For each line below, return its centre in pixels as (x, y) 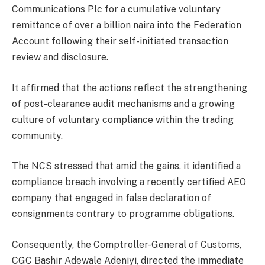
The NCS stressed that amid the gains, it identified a (126, 166)
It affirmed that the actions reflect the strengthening (130, 88)
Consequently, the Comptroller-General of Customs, (127, 245)
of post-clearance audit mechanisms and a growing (123, 104)
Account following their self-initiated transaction (120, 41)
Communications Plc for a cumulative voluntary (116, 9)
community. (37, 135)
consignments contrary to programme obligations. (123, 214)
